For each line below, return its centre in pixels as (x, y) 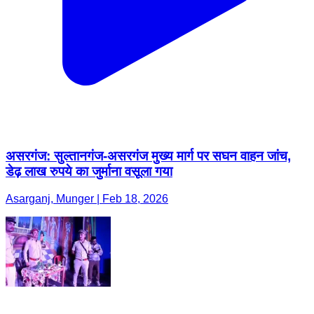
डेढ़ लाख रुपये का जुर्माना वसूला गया (89, 172)
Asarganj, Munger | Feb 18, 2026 (87, 199)
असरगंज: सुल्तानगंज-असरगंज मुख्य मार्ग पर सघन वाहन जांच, (148, 156)
